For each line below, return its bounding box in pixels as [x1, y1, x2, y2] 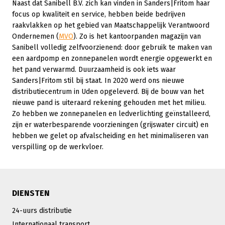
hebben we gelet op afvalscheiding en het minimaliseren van [12, 131, 208, 140]
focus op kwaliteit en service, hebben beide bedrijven [12, 10, 185, 19]
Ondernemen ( [12, 32, 59, 41]
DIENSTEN [12, 188, 50, 198]
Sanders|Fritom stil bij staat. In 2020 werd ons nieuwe [12, 76, 184, 85]
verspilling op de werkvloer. [12, 142, 103, 151]
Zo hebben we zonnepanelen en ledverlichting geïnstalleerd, [12, 109, 210, 118]
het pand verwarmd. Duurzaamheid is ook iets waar [12, 65, 176, 74]
